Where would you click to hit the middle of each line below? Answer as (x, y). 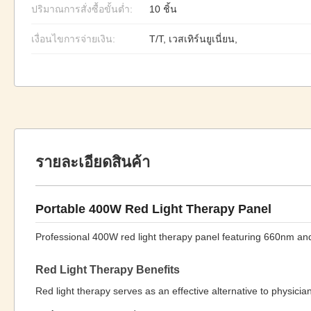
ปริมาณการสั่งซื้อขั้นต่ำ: (82, 9)
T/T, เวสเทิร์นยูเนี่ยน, (193, 39)
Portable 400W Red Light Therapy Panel (153, 209)
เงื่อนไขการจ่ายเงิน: (73, 39)
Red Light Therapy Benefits (108, 270)
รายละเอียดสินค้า (93, 162)
